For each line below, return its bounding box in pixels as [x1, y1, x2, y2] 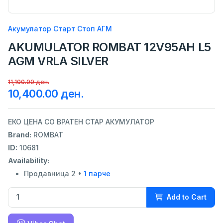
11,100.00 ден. [8, 78, 49, 86]
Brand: [8, 130, 31, 139]
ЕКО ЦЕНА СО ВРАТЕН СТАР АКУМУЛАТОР [8, 117, 154, 126]
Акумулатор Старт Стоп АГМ [8, 24, 112, 33]
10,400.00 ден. [8, 87, 84, 100]
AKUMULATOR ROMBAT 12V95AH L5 [8, 39, 211, 54]
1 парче [84, 169, 111, 178]
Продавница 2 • [24, 169, 84, 178]
